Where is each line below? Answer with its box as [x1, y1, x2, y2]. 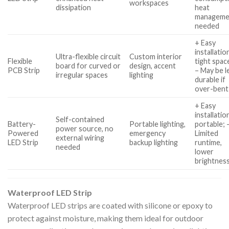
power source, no [56, 124, 114, 133]
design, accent [129, 61, 176, 71]
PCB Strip [8, 66, 40, 75]
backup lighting [129, 138, 178, 147]
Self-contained [56, 115, 105, 124]
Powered [8, 129, 38, 138]
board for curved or [56, 61, 121, 71]
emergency [129, 129, 166, 138]
